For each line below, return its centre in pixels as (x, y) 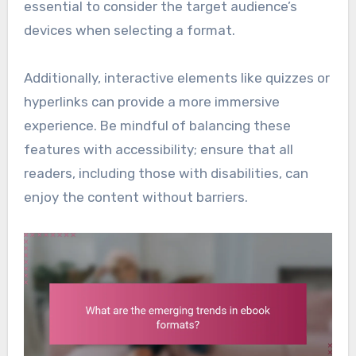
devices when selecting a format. (129, 30)
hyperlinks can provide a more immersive (151, 101)
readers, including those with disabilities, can (166, 173)
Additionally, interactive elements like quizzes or (176, 77)
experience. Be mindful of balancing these (157, 125)
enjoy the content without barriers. (135, 197)
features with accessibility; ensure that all (158, 149)
